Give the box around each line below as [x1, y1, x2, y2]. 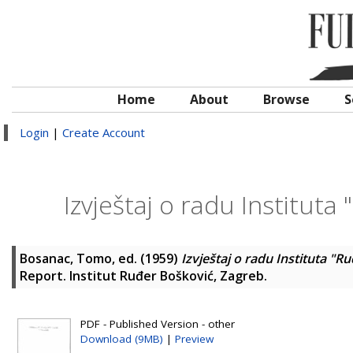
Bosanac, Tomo [20, 250, 112, 267]
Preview [175, 332, 214, 346]
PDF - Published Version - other [80, 317, 235, 331]
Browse [263, 91, 310, 108]
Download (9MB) [80, 332, 163, 346]
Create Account [62, 124, 145, 140]
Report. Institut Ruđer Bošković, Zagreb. [20, 267, 267, 284]
